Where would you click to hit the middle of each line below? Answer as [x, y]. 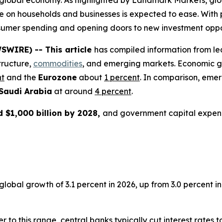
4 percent [113, 91]
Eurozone [57, 77]
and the [21, 77]
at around [73, 91]
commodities [58, 63]
